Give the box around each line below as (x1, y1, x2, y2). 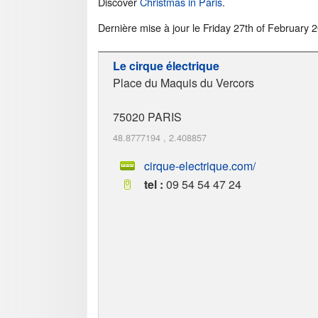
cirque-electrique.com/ (144, 157, 256, 174)
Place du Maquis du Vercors (113, 74, 254, 91)
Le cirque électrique (113, 57, 219, 74)
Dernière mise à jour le (98, 19, 203, 35)
